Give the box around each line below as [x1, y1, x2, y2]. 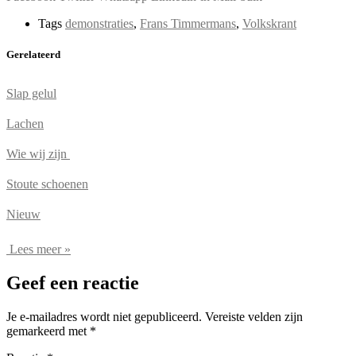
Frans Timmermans [140, 16, 236, 30]
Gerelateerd [6, 48, 60, 61]
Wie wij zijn [6, 147, 70, 161]
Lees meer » [6, 242, 71, 257]
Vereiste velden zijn [205, 310, 303, 324]
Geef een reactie [6, 273, 139, 294]
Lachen [6, 117, 44, 131]
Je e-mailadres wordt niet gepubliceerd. [6, 310, 202, 324]
